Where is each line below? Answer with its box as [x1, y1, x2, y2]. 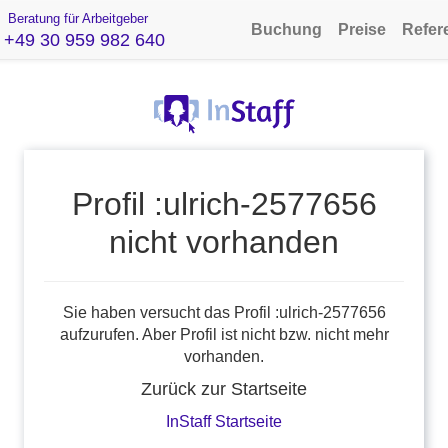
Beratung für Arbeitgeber [3, 11, 148, 26]
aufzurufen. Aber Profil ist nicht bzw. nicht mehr [59, 326, 389, 343]
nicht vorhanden [109, 224, 339, 260]
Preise [338, 21, 386, 38]
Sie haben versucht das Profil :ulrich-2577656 [62, 304, 386, 321]
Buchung [251, 21, 322, 38]
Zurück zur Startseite [141, 379, 307, 399]
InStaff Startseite [166, 413, 282, 430]
